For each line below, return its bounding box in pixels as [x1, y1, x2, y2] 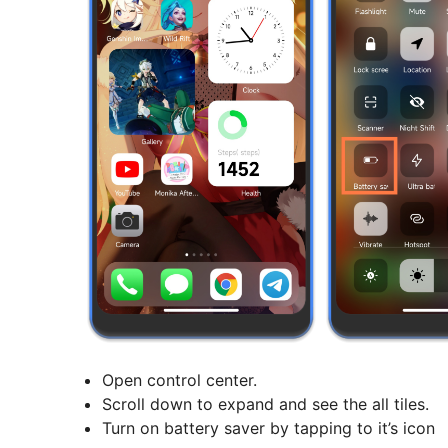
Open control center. [102, 370, 257, 391]
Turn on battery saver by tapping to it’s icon [102, 418, 435, 439]
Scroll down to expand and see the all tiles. [102, 394, 429, 415]
